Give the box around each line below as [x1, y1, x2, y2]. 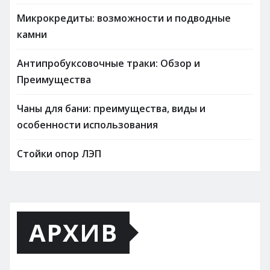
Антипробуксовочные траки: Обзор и [17, 56, 200, 70]
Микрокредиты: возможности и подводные [17, 11, 231, 25]
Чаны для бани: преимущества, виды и [17, 101, 206, 115]
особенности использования [17, 118, 158, 131]
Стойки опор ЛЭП [17, 146, 101, 160]
